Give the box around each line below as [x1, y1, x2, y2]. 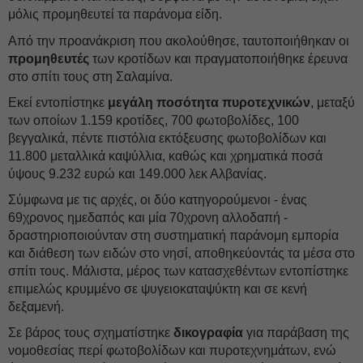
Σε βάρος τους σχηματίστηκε [8, 326, 173, 340]
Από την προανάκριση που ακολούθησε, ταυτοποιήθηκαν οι [8, 34, 349, 48]
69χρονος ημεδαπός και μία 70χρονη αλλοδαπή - [8, 211, 288, 224]
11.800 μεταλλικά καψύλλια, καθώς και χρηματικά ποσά [8, 149, 322, 163]
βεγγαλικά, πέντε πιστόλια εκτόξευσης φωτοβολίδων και [8, 131, 327, 145]
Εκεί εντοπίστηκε [8, 96, 108, 109]
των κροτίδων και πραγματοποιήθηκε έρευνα [89, 52, 348, 66]
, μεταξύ [310, 96, 355, 109]
